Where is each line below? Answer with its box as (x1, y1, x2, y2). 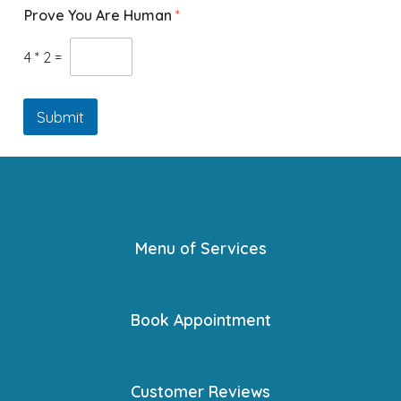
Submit (36, 107, 84, 127)
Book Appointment (130, 309, 271, 329)
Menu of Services (134, 237, 267, 258)
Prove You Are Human (23, 6, 175, 25)
